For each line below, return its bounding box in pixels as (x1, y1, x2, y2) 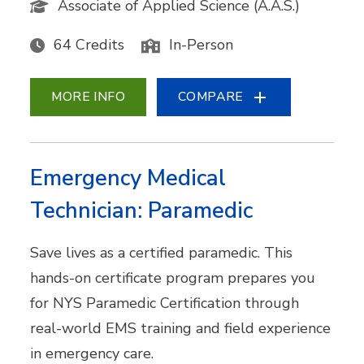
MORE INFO (51, 88, 126, 106)
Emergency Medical (30, 163, 227, 193)
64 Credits (54, 34, 125, 54)
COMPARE (178, 88, 244, 106)
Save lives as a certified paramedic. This (30, 243, 293, 262)
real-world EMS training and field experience (30, 318, 331, 338)
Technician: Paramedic (30, 196, 253, 226)
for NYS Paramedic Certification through (30, 293, 300, 313)
